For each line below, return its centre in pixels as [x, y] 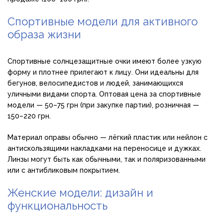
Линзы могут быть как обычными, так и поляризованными [107, 160]
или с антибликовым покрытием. [64, 170]
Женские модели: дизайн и [80, 193]
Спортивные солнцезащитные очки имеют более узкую [105, 61]
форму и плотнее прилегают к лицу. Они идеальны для [103, 72]
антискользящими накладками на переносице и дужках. [104, 149]
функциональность [57, 206]
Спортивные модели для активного [103, 22]
